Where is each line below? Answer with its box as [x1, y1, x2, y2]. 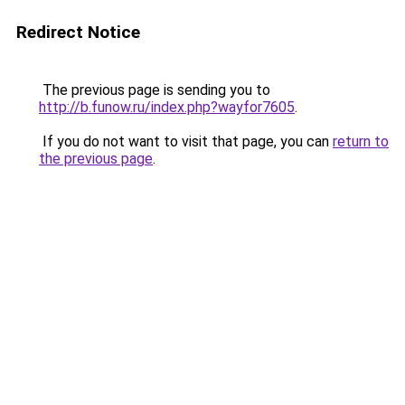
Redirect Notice [16, 22, 140, 42]
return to [333, 133, 389, 150]
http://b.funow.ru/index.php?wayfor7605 [39, 99, 295, 116]
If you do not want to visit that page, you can [39, 133, 333, 150]
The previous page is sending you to [39, 81, 270, 99]
